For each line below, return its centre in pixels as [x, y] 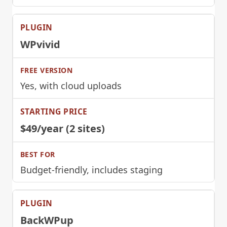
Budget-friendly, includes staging [91, 169]
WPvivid [40, 44]
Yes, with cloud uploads [71, 85]
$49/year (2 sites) [63, 128]
